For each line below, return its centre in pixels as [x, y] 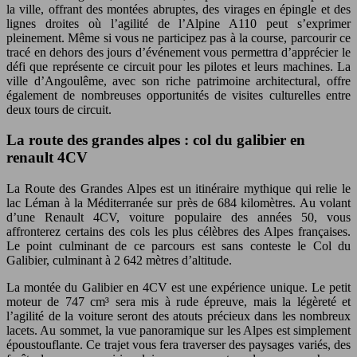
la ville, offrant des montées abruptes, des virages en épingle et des [178, 9]
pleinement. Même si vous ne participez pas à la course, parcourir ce [178, 37]
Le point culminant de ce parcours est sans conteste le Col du [178, 246]
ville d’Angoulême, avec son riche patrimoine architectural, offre [178, 80]
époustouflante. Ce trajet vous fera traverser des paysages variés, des [178, 345]
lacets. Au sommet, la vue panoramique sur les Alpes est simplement [178, 330]
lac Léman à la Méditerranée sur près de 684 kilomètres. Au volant [178, 203]
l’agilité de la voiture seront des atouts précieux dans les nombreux [178, 316]
